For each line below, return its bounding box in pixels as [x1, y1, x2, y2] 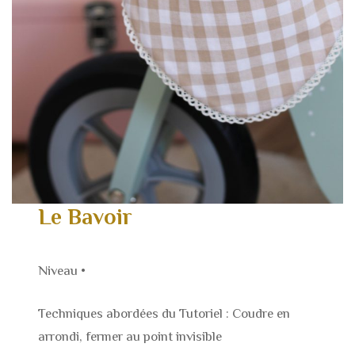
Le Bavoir [38, 204, 133, 229]
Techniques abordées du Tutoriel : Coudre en [38, 306, 291, 322]
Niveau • [38, 262, 86, 278]
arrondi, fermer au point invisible [38, 329, 223, 345]
